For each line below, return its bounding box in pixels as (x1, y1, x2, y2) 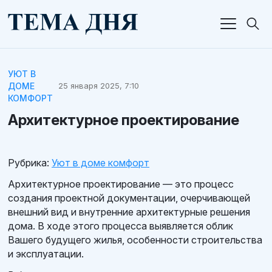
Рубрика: (8, 156, 49, 169)
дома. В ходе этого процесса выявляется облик (8, 219, 233, 232)
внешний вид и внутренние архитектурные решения (8, 205, 250, 218)
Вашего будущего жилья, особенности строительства (8, 233, 262, 246)
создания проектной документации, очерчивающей (8, 191, 250, 204)
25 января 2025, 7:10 (58, 81, 139, 91)
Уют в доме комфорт (52, 156, 149, 169)
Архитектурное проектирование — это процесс (8, 177, 234, 190)
